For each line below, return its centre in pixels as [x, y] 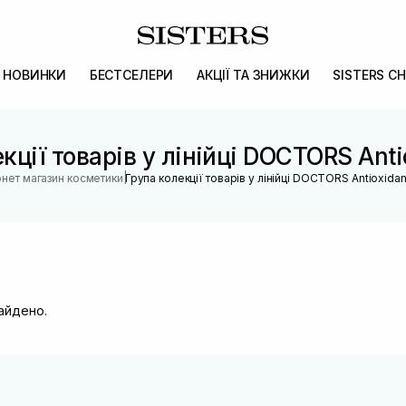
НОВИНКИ [35, 75]
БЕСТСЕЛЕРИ [131, 75]
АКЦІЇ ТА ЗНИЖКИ [253, 75]
